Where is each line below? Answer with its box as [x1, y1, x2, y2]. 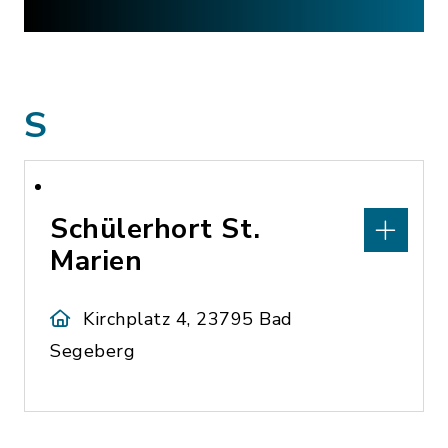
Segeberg [50, 339, 135, 363]
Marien [50, 242, 142, 280]
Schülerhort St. [50, 210, 261, 248]
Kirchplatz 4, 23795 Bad [83, 307, 293, 331]
